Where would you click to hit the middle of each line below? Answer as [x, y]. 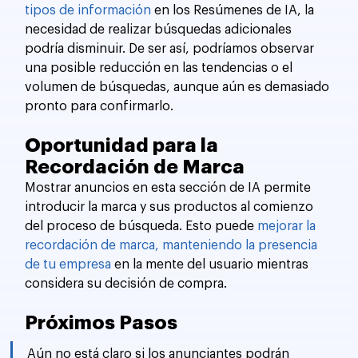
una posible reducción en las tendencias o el [161, 68]
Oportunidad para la [124, 146]
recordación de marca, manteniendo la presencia [173, 246]
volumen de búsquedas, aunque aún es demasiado [179, 88]
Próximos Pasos [101, 323]
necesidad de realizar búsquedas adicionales [160, 30]
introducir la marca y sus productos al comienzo [171, 207]
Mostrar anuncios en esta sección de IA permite [170, 188]
